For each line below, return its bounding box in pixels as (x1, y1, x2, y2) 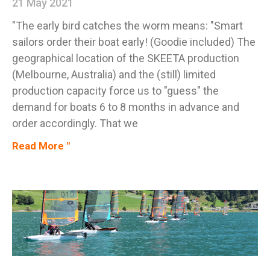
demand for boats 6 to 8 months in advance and (12, 100, 239, 113)
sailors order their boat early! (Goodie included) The (12, 35, 256, 48)
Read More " (12, 139, 70, 152)
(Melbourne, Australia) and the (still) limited (12, 67, 216, 81)
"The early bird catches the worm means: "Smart (12, 19, 243, 32)
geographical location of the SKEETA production (12, 51, 239, 64)
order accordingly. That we (12, 116, 138, 130)
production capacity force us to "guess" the (12, 84, 219, 97)
